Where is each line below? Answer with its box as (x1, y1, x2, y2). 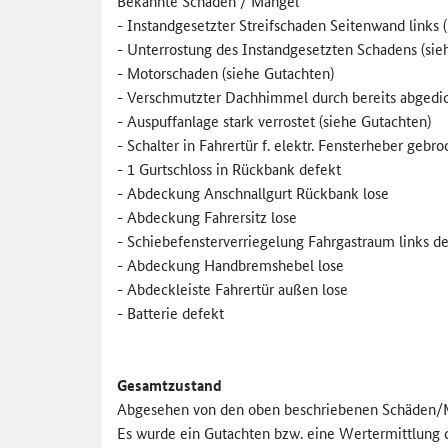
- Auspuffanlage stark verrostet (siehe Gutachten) (117, 109, 431, 131)
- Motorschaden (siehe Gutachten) (117, 61, 334, 83)
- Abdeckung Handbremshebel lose (117, 253, 344, 275)
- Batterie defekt (117, 301, 224, 323)
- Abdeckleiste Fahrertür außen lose (117, 277, 348, 299)
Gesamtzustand (117, 373, 222, 396)
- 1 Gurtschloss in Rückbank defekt (117, 157, 341, 179)
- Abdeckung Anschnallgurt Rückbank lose (117, 181, 389, 203)
